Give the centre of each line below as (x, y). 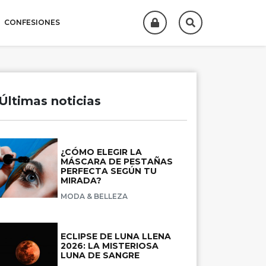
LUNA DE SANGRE (100, 255)
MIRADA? (81, 180)
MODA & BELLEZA (94, 196)
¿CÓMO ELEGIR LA (101, 152)
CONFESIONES (32, 23)
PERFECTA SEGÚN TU (109, 171)
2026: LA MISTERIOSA (110, 246)
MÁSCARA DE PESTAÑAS (117, 161)
